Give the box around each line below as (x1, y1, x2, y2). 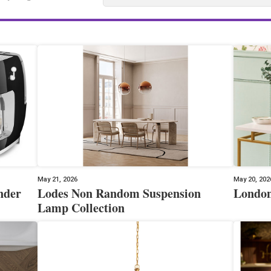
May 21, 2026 (38, 175, 78, 183)
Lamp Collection (38, 198, 125, 217)
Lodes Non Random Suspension (38, 184, 201, 202)
